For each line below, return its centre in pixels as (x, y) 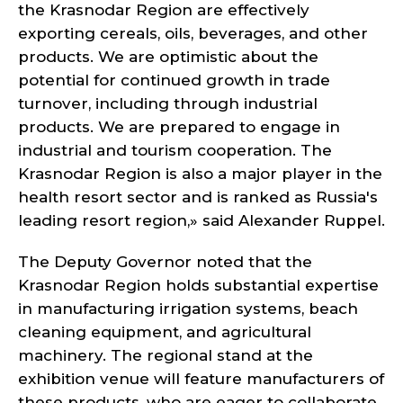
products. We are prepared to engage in (179, 127)
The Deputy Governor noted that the (165, 262)
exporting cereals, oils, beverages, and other (193, 33)
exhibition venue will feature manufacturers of (201, 379)
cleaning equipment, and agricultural (165, 332)
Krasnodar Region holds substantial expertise (198, 285)
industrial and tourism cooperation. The (175, 150)
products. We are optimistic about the (168, 57)
